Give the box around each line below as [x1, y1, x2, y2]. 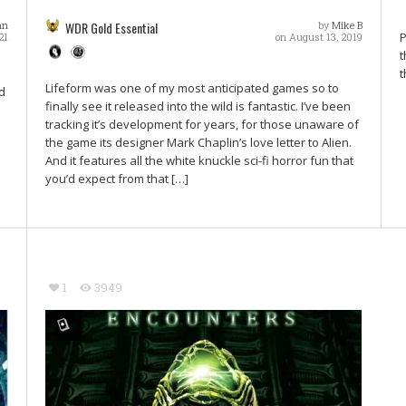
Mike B [331, 18, 362, 33]
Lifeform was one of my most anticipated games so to [45, 80, 340, 97]
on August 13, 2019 [275, 30, 362, 44]
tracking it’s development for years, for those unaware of [45, 116, 360, 133]
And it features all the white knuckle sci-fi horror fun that [45, 152, 354, 169]
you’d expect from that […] [45, 170, 189, 188]
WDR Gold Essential [65, 18, 159, 38]
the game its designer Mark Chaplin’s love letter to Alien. [45, 134, 353, 151]
